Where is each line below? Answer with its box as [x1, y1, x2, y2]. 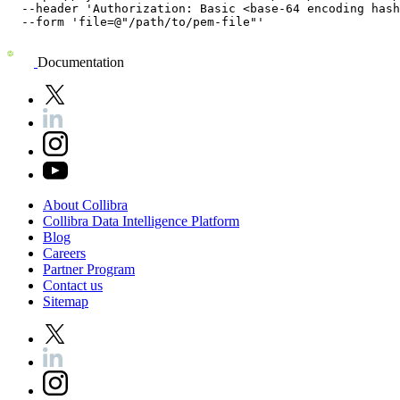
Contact [43, 278, 90, 294]
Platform [191, 213, 239, 229]
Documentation [37, 54, 124, 71]
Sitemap [43, 294, 88, 310]
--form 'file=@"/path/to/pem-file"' [7, 15, 264, 29]
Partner [43, 262, 87, 278]
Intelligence [122, 213, 191, 229]
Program [87, 262, 135, 278]
